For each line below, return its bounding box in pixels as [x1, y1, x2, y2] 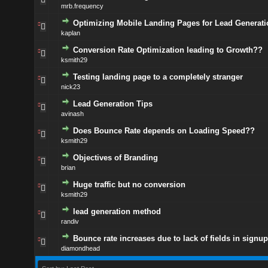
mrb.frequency [60, 2, 103, 10]
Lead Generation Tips [72, 99, 153, 108]
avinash [60, 110, 84, 117]
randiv [60, 218, 79, 225]
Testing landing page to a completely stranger [72, 72, 243, 81]
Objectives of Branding [72, 153, 158, 162]
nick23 [60, 83, 80, 90]
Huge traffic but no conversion [72, 180, 185, 189]
